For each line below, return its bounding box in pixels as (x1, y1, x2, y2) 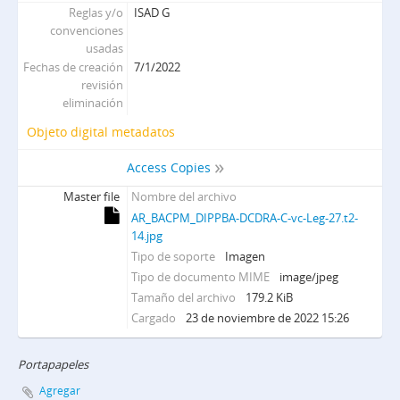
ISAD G (134, 4, 171, 21)
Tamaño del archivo (131, 289, 237, 306)
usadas (86, 40, 124, 57)
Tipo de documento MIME (131, 269, 271, 286)
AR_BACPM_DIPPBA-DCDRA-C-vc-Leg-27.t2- (131, 210, 359, 227)
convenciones (50, 22, 124, 39)
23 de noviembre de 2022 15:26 (186, 310, 350, 327)
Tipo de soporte (131, 248, 216, 265)
